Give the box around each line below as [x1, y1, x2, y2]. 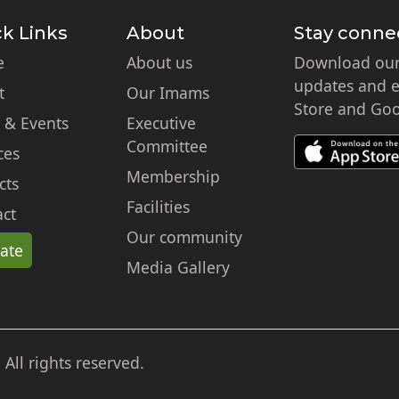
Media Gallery [126, 256, 231, 278]
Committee [126, 135, 208, 157]
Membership [126, 166, 221, 187]
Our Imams [126, 82, 210, 103]
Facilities [126, 196, 191, 217]
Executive [126, 112, 197, 134]
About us [126, 52, 193, 73]
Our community [126, 226, 243, 248]
